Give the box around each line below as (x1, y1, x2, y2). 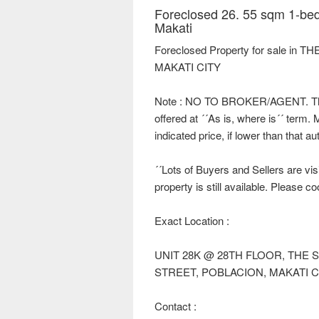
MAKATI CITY (155, 59, 221, 75)
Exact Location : (155, 213, 229, 229)
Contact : (155, 298, 197, 314)
